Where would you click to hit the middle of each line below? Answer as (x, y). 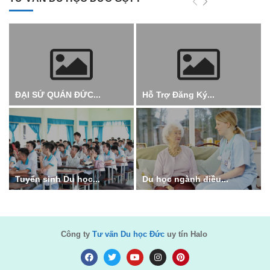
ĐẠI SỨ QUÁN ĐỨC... (58, 94)
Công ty (76, 234)
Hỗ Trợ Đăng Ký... (178, 94)
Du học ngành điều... (185, 179)
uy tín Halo (187, 234)
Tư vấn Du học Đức (128, 234)
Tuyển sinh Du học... (58, 179)
